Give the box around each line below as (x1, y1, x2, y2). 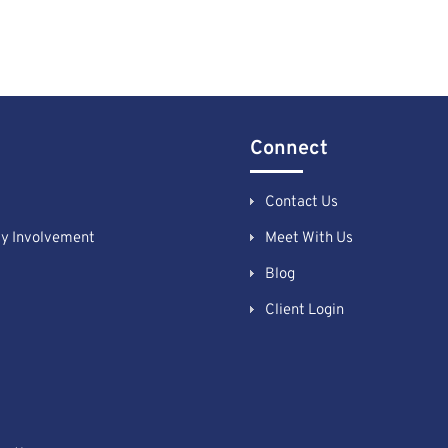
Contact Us (264, 192, 338, 212)
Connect (249, 135, 328, 162)
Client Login (264, 300, 344, 320)
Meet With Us (264, 228, 353, 248)
